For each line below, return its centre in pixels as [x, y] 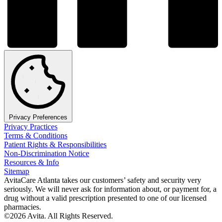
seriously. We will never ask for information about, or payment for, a [110, 189]
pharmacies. [23, 207]
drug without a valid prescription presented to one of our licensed [105, 198]
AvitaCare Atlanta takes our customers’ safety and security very [103, 180]
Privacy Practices [31, 127]
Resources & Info [31, 163]
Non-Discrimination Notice [47, 154]
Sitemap [17, 171]
